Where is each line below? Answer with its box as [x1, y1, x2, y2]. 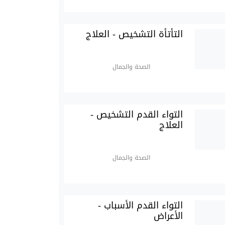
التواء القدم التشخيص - [90, 106, 183, 124]
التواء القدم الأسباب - [98, 197, 183, 214]
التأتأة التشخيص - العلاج [86, 26, 183, 43]
